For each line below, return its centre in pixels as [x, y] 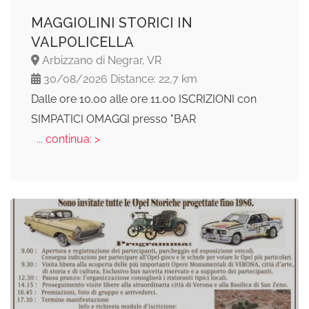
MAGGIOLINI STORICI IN [112, 23]
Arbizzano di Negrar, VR [100, 61]
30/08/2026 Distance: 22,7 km [119, 79]
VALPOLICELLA [82, 42]
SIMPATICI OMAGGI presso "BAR [113, 119]
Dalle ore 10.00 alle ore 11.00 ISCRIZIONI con [144, 99]
